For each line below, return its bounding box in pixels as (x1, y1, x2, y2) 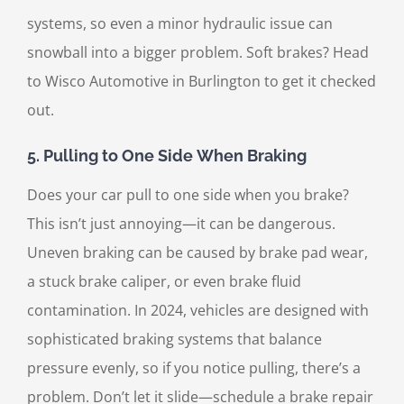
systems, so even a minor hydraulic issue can (27, 13, 333, 33)
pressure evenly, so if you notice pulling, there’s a (27, 358, 361, 379)
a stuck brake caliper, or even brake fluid (27, 271, 301, 292)
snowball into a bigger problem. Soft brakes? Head (27, 41, 369, 62)
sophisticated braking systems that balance (27, 329, 322, 350)
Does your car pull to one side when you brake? (27, 185, 349, 206)
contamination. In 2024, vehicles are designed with (27, 300, 369, 321)
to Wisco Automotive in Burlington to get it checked (27, 70, 376, 91)
